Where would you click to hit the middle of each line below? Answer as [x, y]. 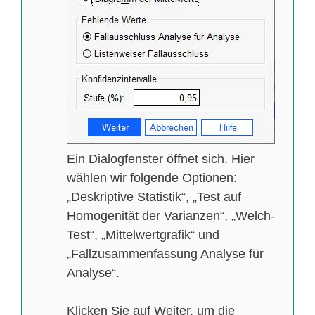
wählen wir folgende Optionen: [152, 178]
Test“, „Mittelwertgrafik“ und [143, 234]
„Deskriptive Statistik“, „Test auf [154, 197]
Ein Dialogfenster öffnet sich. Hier [161, 159]
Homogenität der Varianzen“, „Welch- [171, 216]
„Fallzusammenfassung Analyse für [165, 253]
